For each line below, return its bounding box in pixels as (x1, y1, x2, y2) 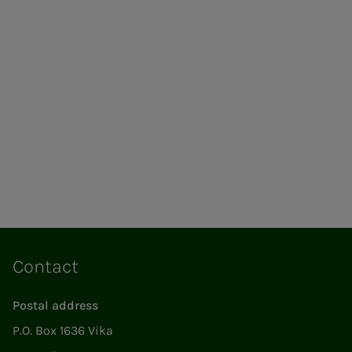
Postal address (13, 298, 98, 313)
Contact (13, 255, 79, 278)
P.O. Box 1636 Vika (13, 323, 113, 339)
